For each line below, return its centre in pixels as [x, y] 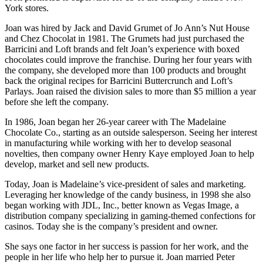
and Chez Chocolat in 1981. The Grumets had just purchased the [124, 38]
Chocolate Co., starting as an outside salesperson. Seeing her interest [131, 132]
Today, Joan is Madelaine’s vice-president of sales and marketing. [125, 184]
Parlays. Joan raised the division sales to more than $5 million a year [130, 91]
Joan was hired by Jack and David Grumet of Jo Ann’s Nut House [127, 28]
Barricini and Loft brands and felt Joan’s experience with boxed [122, 49]
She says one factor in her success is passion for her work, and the [127, 246]
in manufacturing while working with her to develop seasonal [118, 143]
